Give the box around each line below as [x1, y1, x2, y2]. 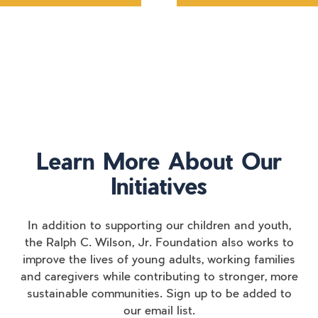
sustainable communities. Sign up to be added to [26, 289, 292, 301]
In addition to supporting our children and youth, [27, 221, 291, 233]
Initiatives [111, 172, 207, 199]
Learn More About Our [36, 147, 282, 175]
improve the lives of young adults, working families [23, 255, 295, 267]
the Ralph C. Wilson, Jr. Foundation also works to [24, 238, 294, 250]
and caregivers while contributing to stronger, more [20, 272, 298, 284]
